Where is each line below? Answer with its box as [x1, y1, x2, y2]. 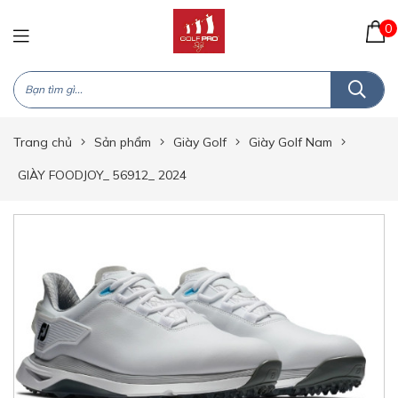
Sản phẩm [94, 134, 151, 150]
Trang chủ [13, 134, 72, 150]
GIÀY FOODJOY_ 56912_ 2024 [18, 167, 187, 183]
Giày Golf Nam [249, 134, 332, 150]
